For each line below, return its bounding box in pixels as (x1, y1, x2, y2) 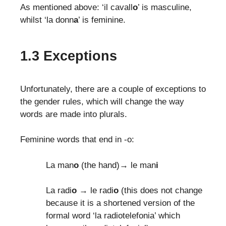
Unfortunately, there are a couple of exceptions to (20, 84, 206, 94)
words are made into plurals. (20, 109, 127, 119)
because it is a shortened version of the (46, 198, 195, 208)
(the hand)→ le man (79, 160, 156, 170)
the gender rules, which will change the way (20, 96, 184, 106)
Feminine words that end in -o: (20, 135, 134, 145)
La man (46, 160, 74, 170)
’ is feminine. (78, 15, 126, 25)
